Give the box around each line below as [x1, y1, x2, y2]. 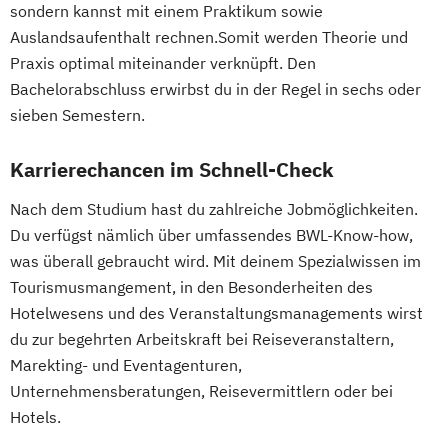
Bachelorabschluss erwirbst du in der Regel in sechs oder [10, 78, 421, 99]
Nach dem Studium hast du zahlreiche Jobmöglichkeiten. [10, 198, 418, 219]
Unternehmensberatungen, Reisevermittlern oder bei [10, 380, 393, 401]
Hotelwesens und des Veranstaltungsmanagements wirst [10, 302, 423, 323]
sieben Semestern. [10, 104, 145, 125]
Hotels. [10, 406, 61, 427]
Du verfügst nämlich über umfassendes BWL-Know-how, [10, 224, 413, 245]
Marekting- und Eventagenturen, [10, 354, 242, 375]
